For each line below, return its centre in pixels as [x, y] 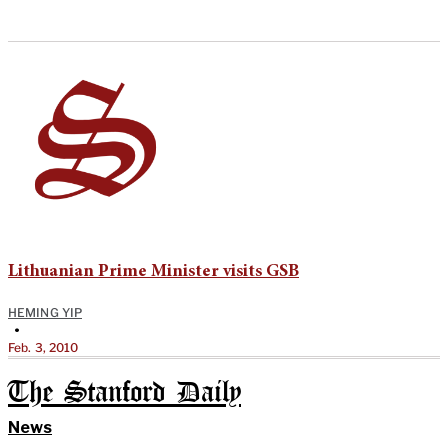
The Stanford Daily [124, 393]
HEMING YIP [45, 312]
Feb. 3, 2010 [43, 347]
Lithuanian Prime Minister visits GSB [153, 271]
